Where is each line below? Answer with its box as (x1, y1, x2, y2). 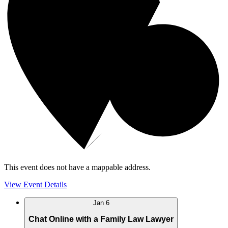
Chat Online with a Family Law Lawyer (28, 214, 174, 223)
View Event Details (4, 180, 67, 189)
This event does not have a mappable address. (4, 163, 151, 172)
